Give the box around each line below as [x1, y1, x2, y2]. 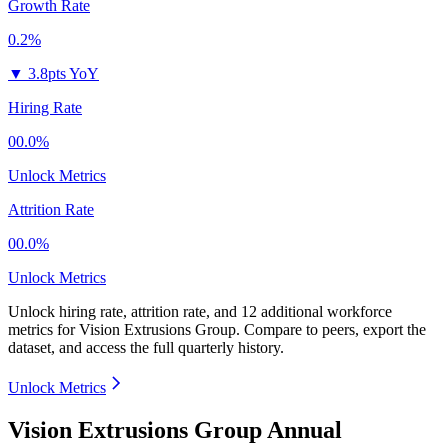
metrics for [8, 321, 79, 339]
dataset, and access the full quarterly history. [8, 339, 284, 357]
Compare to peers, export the [244, 321, 426, 339]
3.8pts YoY [28, 65, 99, 83]
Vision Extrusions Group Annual [8, 417, 342, 444]
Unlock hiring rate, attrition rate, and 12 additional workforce [8, 303, 392, 321]
